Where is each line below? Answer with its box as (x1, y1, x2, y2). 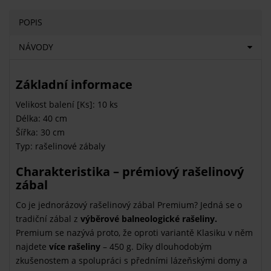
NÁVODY (19, 41, 53, 53)
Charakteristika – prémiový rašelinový (16, 163, 244, 180)
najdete (16, 240, 49, 252)
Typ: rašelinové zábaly (16, 140, 105, 152)
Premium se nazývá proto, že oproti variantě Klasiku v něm (16, 226, 253, 238)
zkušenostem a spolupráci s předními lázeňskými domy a (16, 254, 247, 266)
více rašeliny (49, 240, 103, 252)
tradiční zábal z (16, 212, 80, 224)
